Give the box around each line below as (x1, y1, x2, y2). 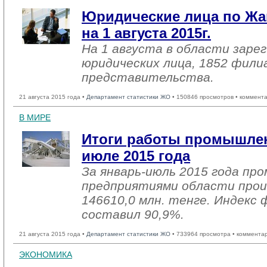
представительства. (82, 70, 214, 84)
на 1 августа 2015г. (82, 25, 211, 41)
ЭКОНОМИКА (19, 250, 72, 259)
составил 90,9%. (82, 207, 184, 221)
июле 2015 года (82, 148, 190, 164)
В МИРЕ (19, 113, 51, 122)
